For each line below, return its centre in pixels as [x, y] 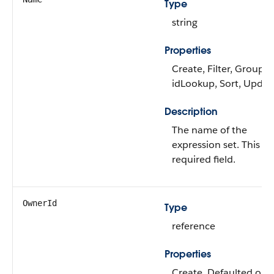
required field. [204, 159]
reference [194, 226]
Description [191, 112]
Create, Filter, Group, [219, 69]
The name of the [209, 130]
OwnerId [40, 203]
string [185, 22]
